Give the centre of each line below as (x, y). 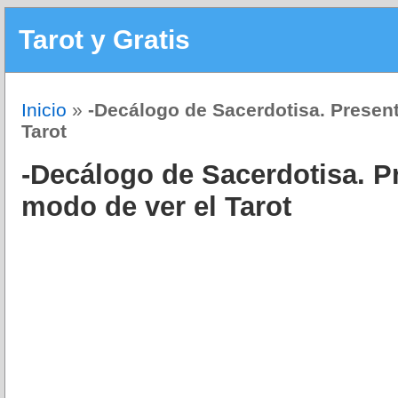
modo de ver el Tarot (156, 207)
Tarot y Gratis (104, 39)
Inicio (44, 109)
